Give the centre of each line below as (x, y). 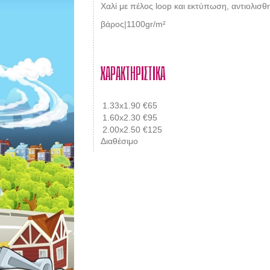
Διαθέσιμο (119, 141)
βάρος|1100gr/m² (133, 24)
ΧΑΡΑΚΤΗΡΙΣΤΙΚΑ (133, 73)
